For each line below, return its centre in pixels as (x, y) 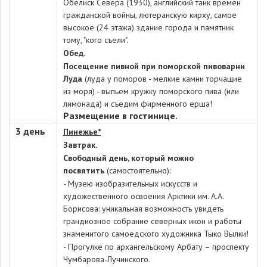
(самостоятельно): (137, 170)
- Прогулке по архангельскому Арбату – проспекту (156, 247)
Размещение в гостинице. (120, 116)
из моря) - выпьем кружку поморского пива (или (151, 91)
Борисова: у (85, 209)
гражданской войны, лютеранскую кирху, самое (150, 15)
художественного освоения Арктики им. (136, 196)
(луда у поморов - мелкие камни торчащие (163, 79)
